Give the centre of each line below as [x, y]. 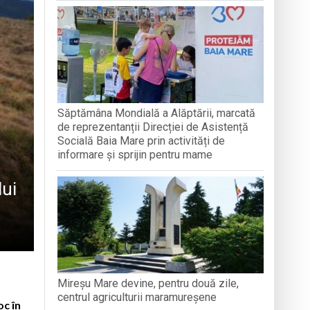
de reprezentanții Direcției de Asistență [153, 127]
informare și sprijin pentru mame [135, 154]
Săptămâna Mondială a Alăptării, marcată [157, 113]
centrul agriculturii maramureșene [137, 297]
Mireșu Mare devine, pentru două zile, [148, 283]
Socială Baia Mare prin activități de [142, 140]
